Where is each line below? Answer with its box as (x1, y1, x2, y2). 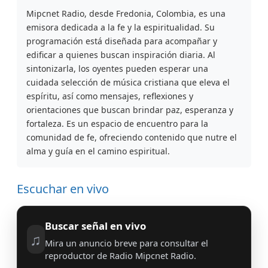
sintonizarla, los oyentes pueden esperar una (26, 63, 208, 74)
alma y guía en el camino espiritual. (26, 145, 170, 157)
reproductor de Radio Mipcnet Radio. (44, 249, 196, 262)
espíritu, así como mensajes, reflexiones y (26, 90, 193, 102)
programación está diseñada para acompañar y (26, 35, 217, 47)
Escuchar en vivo (17, 181, 109, 197)
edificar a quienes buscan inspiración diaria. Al (26, 49, 215, 60)
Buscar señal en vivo (44, 219, 146, 233)
